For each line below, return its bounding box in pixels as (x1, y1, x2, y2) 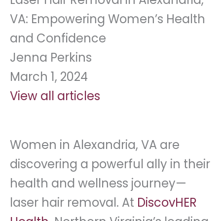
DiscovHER (137, 194, 197, 211)
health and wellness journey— (10, 175, 186, 192)
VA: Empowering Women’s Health (10, 10, 205, 27)
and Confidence (10, 30, 106, 46)
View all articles (10, 87, 100, 104)
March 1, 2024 (10, 68, 88, 85)
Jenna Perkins (10, 49, 92, 66)
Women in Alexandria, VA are (10, 137, 180, 153)
